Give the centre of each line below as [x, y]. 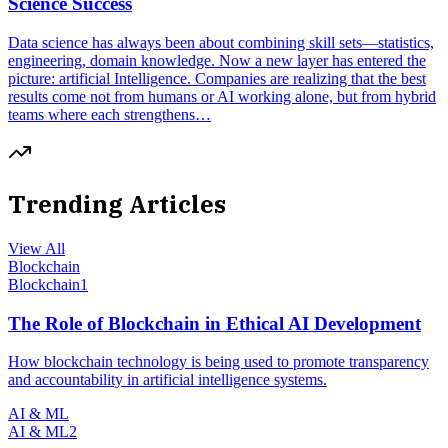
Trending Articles [117, 203]
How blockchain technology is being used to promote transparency [218, 362]
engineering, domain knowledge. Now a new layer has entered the [217, 60]
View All [36, 248]
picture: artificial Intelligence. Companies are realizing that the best [217, 78]
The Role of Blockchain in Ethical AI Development [214, 323]
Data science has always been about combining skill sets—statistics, [221, 42]
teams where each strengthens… [109, 114]
